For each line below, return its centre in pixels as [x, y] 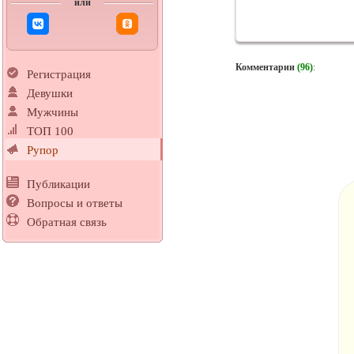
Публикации [58, 185]
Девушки [50, 94]
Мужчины [53, 113]
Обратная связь [67, 222]
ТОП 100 [50, 132]
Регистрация [59, 75]
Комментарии [265, 67]
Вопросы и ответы [75, 203]
